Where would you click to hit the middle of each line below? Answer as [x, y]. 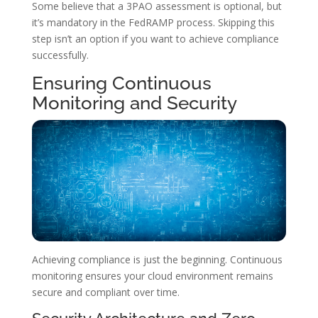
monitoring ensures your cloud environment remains [152, 275]
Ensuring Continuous [121, 83]
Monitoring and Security [134, 103]
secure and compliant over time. [105, 292]
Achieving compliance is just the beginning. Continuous [157, 259]
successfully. [60, 55]
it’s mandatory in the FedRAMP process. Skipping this [153, 23]
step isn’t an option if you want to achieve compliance [155, 39]
